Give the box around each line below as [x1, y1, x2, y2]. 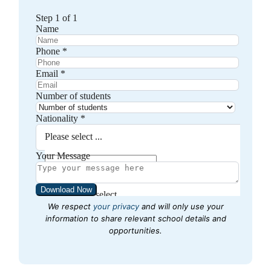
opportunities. [109, 225, 162, 235]
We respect [47, 201, 93, 211]
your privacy [93, 201, 139, 211]
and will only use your [139, 201, 224, 211]
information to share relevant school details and [45, 213, 226, 223]
